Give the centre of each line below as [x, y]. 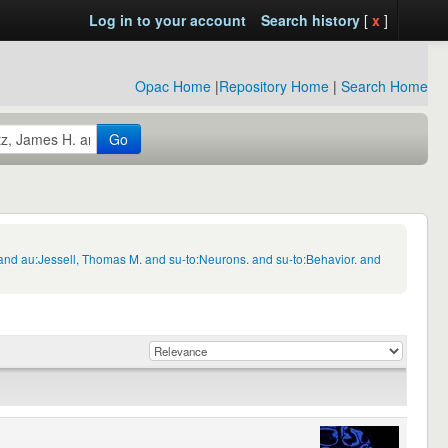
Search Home [384, 86]
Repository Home [274, 86]
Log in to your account [167, 20]
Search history [310, 20]
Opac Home [173, 86]
